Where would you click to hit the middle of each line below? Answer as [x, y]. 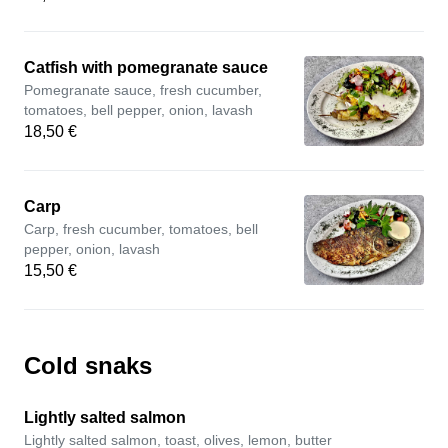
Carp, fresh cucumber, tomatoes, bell [141, 229]
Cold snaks [88, 365]
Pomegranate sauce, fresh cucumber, [143, 90]
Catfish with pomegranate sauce [146, 67]
